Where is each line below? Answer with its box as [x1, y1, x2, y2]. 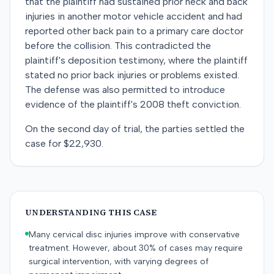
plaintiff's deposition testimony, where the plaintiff [25, 54, 248, 66]
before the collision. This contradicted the [25, 40, 211, 51]
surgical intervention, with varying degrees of [29, 256, 209, 267]
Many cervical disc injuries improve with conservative [29, 229, 240, 240]
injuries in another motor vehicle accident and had [25, 10, 242, 22]
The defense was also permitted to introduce [25, 84, 225, 95]
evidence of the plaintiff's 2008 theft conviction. [25, 98, 241, 110]
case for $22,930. [25, 138, 103, 149]
